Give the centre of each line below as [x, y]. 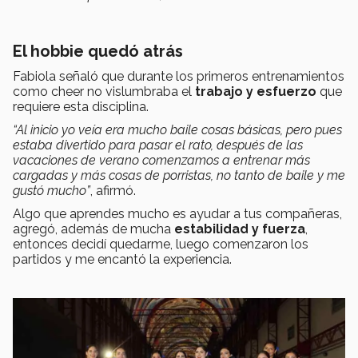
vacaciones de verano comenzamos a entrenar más [161, 161]
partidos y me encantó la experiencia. [122, 260]
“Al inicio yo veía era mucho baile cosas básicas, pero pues [177, 130]
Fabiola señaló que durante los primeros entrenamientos [179, 77]
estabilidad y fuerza [238, 229]
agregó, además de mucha [92, 229]
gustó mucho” [52, 191]
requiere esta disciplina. [81, 107]
